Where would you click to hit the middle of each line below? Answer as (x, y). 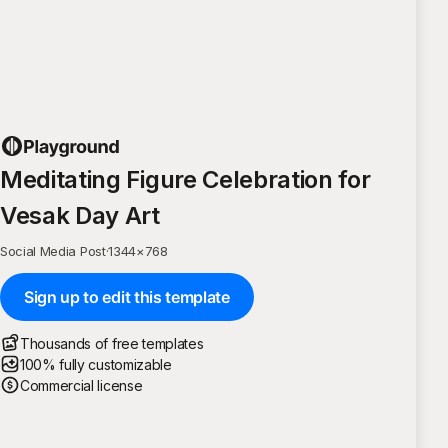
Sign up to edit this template (127, 296)
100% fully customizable (96, 364)
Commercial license (81, 385)
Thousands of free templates (112, 343)
